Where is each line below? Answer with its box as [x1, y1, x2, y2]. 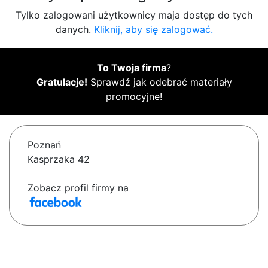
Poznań [28, 139, 61, 151]
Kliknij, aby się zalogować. [93, 23, 213, 36]
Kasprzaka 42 [28, 153, 90, 166]
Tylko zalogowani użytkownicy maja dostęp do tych [16, 9, 252, 22]
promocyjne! [106, 90, 162, 103]
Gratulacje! [36, 76, 87, 89]
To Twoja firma [97, 62, 166, 74]
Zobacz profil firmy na [28, 182, 129, 194]
